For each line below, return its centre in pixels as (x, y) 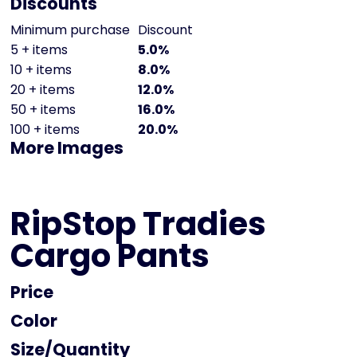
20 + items (43, 90)
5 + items (39, 50)
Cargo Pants (110, 256)
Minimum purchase (70, 30)
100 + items (45, 130)
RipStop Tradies (138, 224)
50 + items (43, 110)
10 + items (41, 70)
